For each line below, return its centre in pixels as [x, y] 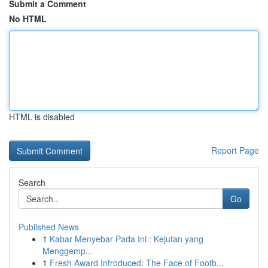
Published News [49, 227]
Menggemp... [68, 251]
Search [32, 182]
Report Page [235, 150]
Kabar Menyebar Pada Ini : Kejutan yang [127, 239]
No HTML [28, 19]
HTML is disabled [42, 117]
